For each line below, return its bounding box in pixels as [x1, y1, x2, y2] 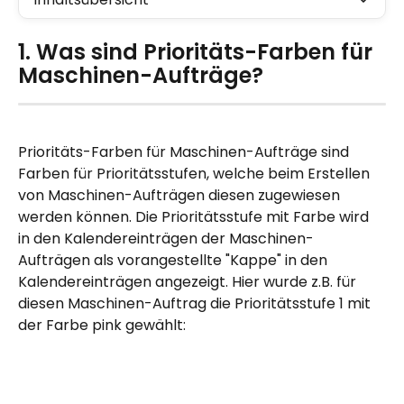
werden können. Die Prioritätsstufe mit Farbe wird [18, 207, 372, 228]
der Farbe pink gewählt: [18, 315, 189, 336]
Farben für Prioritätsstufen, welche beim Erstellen [18, 163, 373, 185]
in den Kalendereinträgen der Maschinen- [18, 228, 314, 250]
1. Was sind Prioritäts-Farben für [18, 37, 378, 67]
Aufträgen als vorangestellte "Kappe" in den [18, 250, 331, 271]
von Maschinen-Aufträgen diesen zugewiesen [18, 185, 344, 207]
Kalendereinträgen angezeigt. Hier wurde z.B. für [18, 271, 360, 293]
